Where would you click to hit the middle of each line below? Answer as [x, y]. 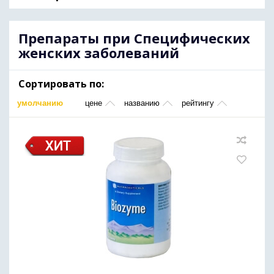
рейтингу [198, 103]
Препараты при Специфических [134, 38]
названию [142, 103]
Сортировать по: [61, 84]
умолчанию [40, 103]
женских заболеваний [99, 53]
